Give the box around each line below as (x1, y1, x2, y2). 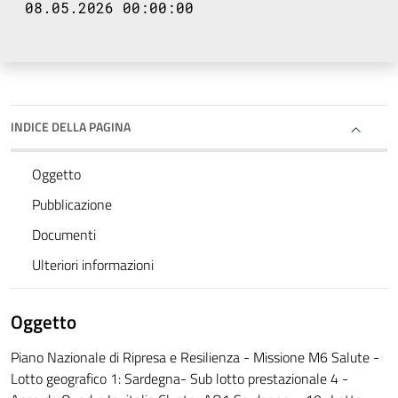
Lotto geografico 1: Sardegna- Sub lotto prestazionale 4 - (11, 368, 348, 390)
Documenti (32, 224, 96, 246)
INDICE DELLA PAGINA (11, 117, 131, 137)
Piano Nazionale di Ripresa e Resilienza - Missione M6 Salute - (11, 346, 379, 369)
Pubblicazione (32, 194, 112, 216)
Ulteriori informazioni (32, 254, 154, 276)
